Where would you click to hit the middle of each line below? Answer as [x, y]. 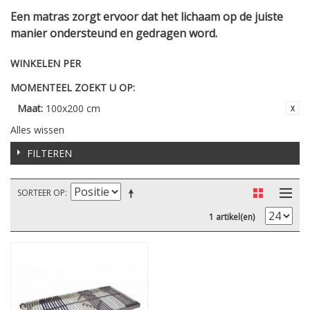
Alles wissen [37, 129]
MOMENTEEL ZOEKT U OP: [73, 87]
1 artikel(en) [232, 217]
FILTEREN [49, 153]
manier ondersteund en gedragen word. [114, 33]
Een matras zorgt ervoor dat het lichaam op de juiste [147, 16]
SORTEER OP [41, 192]
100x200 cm [73, 108]
